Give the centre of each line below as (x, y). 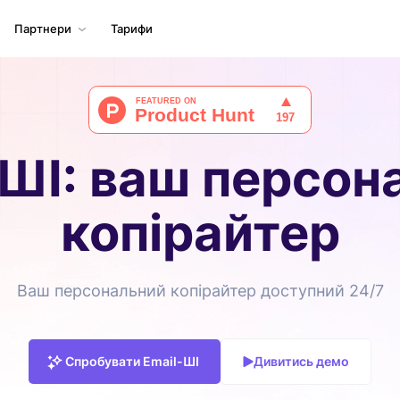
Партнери (43, 29)
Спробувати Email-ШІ (132, 361)
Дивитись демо (301, 361)
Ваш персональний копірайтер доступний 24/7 (200, 291)
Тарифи (132, 29)
